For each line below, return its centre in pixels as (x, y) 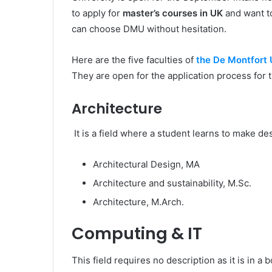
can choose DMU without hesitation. (149, 29)
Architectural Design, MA (146, 164)
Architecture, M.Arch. (138, 202)
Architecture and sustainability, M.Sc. (172, 183)
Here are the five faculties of (134, 60)
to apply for (97, 13)
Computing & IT (137, 233)
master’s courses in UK (173, 13)
